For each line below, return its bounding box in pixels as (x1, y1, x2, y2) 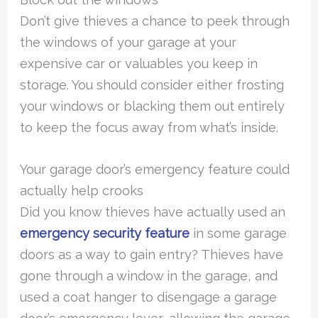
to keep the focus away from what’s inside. (20, 120, 279, 136)
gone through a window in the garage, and (20, 268, 278, 284)
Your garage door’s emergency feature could (20, 162, 290, 177)
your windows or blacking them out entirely (20, 99, 285, 114)
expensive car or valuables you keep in (20, 56, 258, 72)
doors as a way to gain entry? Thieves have (20, 247, 284, 263)
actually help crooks (20, 183, 144, 199)
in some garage (190, 226, 287, 241)
